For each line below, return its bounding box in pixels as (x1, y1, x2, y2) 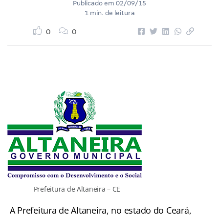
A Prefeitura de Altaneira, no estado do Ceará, (7, 204, 194, 216)
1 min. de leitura (84, 9, 135, 17)
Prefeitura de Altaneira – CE (33, 184, 121, 194)
